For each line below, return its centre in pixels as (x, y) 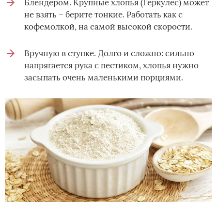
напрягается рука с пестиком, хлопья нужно (111, 66)
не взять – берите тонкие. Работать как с (103, 15)
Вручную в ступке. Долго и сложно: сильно (109, 54)
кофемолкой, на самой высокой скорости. (108, 27)
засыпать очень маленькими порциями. (104, 78)
